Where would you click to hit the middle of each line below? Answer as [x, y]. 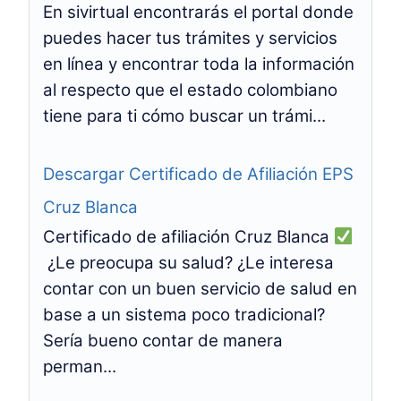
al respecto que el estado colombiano [190, 90]
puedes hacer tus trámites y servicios [190, 38]
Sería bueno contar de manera [163, 341]
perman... [80, 367]
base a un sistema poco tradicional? [184, 315]
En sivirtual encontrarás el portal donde [198, 12]
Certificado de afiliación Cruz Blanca [188, 237]
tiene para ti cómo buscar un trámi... [184, 116]
